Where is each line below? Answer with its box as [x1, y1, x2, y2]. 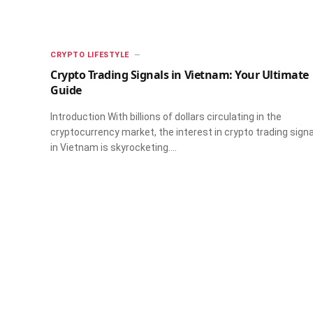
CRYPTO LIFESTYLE [50, 50, 129, 59]
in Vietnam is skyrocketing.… [50, 141, 177, 153]
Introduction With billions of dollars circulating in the [50, 110, 282, 122]
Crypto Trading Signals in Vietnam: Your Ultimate [50, 66, 309, 82]
